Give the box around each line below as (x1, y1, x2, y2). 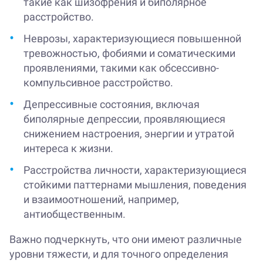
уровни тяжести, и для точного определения (9, 248, 228, 261)
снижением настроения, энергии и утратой (23, 127, 234, 140)
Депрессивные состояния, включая (23, 98, 200, 111)
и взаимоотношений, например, (23, 193, 179, 206)
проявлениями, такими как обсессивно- (23, 62, 219, 75)
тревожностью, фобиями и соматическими (23, 47, 235, 60)
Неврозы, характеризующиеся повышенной (23, 32, 241, 45)
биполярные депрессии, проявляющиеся (23, 113, 225, 126)
